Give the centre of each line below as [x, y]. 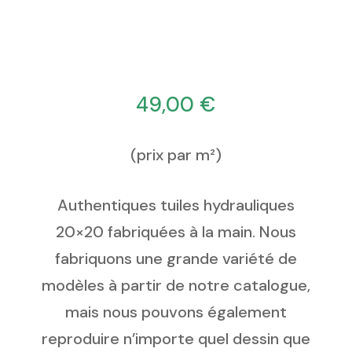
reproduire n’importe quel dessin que [176, 339]
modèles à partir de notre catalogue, [176, 286]
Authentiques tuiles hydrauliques [176, 205]
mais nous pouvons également [176, 312]
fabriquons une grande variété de [176, 259]
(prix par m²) [176, 155]
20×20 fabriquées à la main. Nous [176, 232]
